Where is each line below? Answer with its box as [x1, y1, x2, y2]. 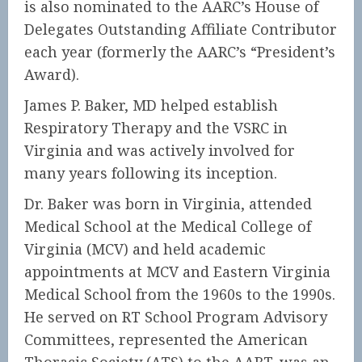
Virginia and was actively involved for [24, 141, 295, 160]
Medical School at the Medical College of [24, 217, 311, 236]
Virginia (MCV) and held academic [24, 239, 266, 259]
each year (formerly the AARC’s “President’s [24, 42, 335, 61]
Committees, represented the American [24, 330, 308, 349]
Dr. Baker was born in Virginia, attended [24, 194, 312, 213]
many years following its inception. [24, 163, 277, 183]
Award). [24, 65, 79, 84]
